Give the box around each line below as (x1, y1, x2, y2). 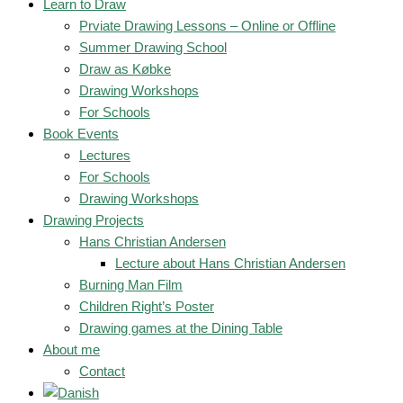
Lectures (79, 148, 130, 163)
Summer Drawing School (79, 40, 227, 55)
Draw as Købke (79, 61, 171, 76)
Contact (79, 363, 125, 379)
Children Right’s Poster (79, 299, 214, 314)
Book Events (43, 126, 119, 141)
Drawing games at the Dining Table (79, 320, 282, 336)
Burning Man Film (79, 277, 183, 292)
